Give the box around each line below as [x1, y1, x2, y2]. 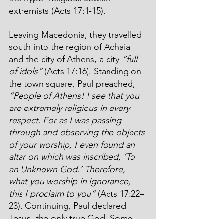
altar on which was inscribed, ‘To [9, 151, 137, 162]
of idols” [9, 66, 42, 77]
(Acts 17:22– [95, 188, 144, 199]
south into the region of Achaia [9, 41, 132, 52]
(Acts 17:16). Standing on [42, 66, 144, 77]
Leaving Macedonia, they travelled [9, 29, 144, 40]
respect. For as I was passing [9, 114, 124, 126]
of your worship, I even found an [9, 139, 137, 150]
